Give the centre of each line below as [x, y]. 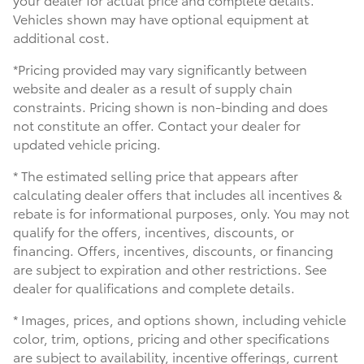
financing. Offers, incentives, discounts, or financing [173, 249]
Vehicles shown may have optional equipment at [161, 18]
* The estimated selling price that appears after [156, 175]
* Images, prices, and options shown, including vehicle [180, 318]
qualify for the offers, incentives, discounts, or [154, 231]
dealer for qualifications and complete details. [154, 287]
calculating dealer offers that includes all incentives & [178, 193]
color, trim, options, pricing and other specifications [171, 337]
